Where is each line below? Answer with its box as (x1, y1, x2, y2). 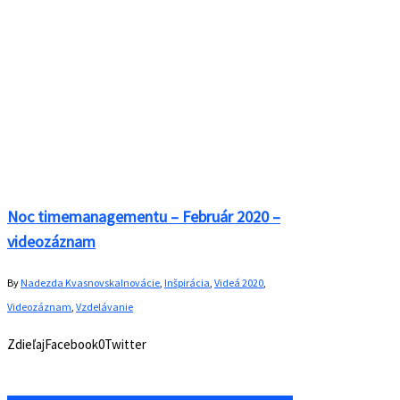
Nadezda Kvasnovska (21, 275, 121, 289)
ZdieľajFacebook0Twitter (7, 335, 146, 353)
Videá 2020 (214, 275, 263, 289)
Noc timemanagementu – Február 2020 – (7, 205, 280, 227)
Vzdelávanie (76, 299, 133, 313)
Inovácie (121, 275, 160, 289)
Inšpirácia (164, 275, 210, 289)
